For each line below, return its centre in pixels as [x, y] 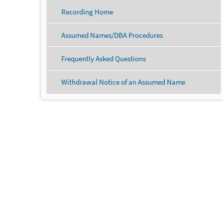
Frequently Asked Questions [104, 58]
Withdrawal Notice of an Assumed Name [123, 82]
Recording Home [87, 11]
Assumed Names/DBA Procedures [112, 35]
